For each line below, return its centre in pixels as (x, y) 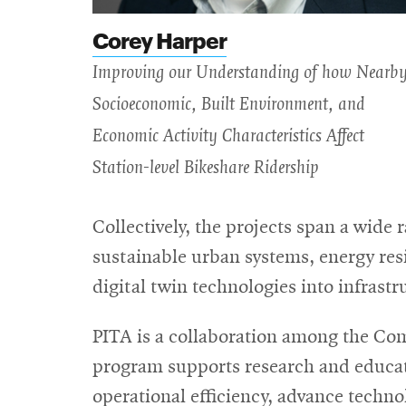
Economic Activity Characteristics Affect (228, 136)
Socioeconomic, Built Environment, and (229, 105)
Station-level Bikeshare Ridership (206, 168)
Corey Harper (159, 39)
